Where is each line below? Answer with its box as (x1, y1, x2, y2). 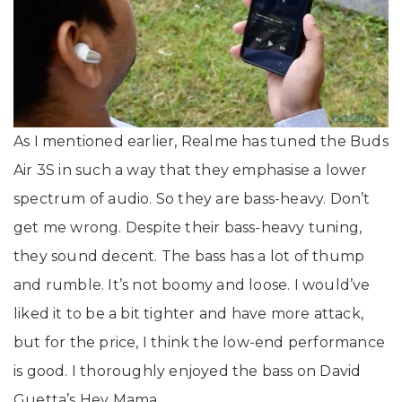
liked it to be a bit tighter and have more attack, (13, 304, 364, 322)
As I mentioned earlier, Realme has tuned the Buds (13, 132, 389, 150)
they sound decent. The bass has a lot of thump (13, 247, 365, 265)
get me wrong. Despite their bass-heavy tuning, (13, 218, 363, 236)
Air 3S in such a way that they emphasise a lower (13, 161, 368, 179)
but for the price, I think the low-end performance (13, 333, 386, 351)
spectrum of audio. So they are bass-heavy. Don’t (13, 189, 371, 207)
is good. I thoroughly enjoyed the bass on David (13, 362, 362, 380)
